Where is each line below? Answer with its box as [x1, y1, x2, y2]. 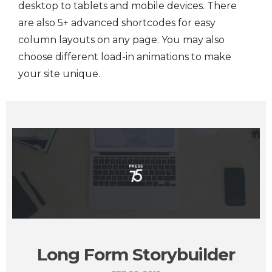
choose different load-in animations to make [18, 51, 231, 63]
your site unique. [18, 68, 100, 80]
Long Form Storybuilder [37, 243, 235, 265]
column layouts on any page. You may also [18, 34, 225, 46]
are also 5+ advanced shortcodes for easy [18, 17, 216, 29]
